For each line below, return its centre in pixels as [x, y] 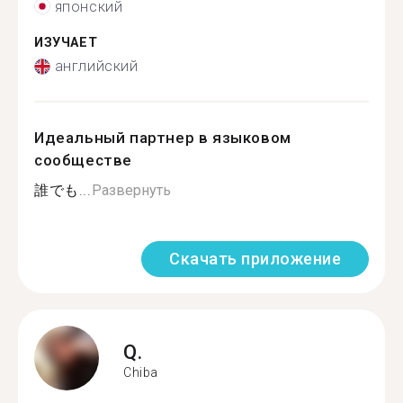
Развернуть [131, 190]
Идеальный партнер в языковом [163, 138]
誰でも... [63, 190]
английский [96, 66]
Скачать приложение [255, 259]
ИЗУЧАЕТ [66, 42]
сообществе [83, 160]
